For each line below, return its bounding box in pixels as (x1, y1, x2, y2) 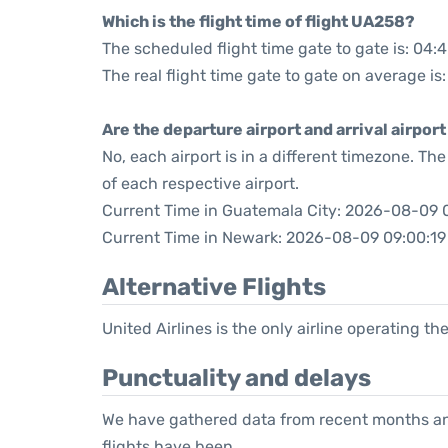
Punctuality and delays (102, 364, 371, 392)
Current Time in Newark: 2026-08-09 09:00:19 (102, 228, 446, 247)
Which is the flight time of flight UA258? (102, 12, 415, 31)
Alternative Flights (102, 273, 326, 301)
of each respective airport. (102, 174, 299, 193)
